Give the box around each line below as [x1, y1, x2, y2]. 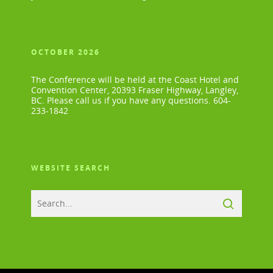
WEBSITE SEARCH [30, 163, 110, 174]
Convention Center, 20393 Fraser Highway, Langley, [30, 84, 238, 96]
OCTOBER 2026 [30, 47, 100, 58]
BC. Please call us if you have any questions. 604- [30, 94, 231, 107]
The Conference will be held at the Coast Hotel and [30, 74, 239, 86]
